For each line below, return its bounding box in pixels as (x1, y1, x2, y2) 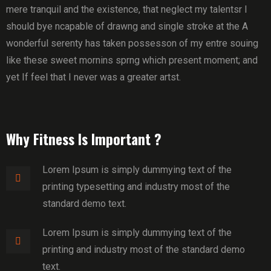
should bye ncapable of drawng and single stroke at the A (6, 21, 248, 32)
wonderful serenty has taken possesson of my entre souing (6, 38, 258, 49)
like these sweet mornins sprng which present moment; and (6, 54, 258, 66)
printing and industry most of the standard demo (42, 244, 245, 255)
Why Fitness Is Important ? (6, 128, 162, 149)
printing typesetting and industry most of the (42, 181, 230, 192)
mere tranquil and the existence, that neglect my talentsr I (6, 4, 247, 15)
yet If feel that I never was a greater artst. (6, 71, 181, 83)
